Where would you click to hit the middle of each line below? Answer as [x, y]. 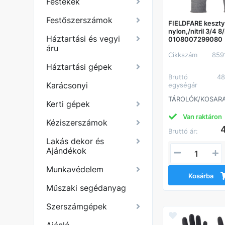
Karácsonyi [67, 85]
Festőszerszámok [80, 20]
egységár [183, 85]
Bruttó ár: [183, 131]
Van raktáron [203, 116]
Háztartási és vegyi [83, 39]
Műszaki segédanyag [86, 188]
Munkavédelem [75, 169]
